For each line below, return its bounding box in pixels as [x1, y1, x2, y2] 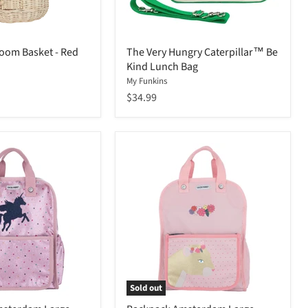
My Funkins [126, 75, 167, 88]
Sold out [130, 282, 162, 295]
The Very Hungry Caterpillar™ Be [126, 45, 278, 60]
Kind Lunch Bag [126, 59, 198, 75]
